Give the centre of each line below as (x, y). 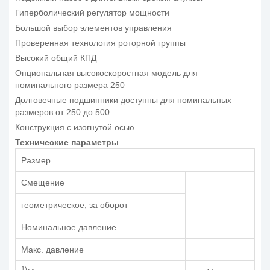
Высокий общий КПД (56, 58)
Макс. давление (52, 249)
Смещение (43, 182)
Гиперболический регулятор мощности (92, 12)
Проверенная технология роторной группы (100, 42)
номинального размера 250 (70, 85)
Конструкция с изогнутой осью (75, 127)
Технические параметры (67, 142)
